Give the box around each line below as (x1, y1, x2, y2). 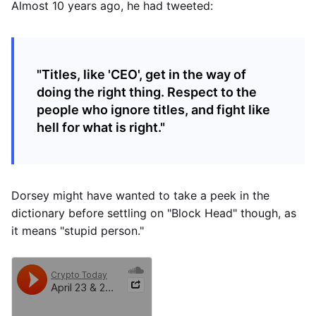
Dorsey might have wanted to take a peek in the (11, 188, 269, 202)
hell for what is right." (37, 120, 165, 135)
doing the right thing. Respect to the (37, 85, 257, 99)
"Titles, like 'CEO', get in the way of (37, 67, 246, 82)
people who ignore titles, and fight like (37, 102, 270, 117)
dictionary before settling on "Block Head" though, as (11, 206, 296, 220)
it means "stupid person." (11, 224, 144, 238)
